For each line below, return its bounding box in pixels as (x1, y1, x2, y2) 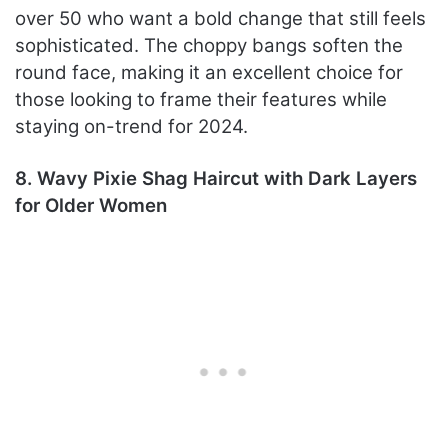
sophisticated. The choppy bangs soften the (15, 34, 403, 58)
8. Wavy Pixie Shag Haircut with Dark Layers (15, 167, 417, 191)
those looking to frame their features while (15, 88, 387, 112)
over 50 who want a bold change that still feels (15, 7, 426, 31)
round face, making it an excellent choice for (15, 61, 403, 85)
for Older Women (15, 194, 167, 218)
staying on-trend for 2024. (15, 115, 248, 139)
